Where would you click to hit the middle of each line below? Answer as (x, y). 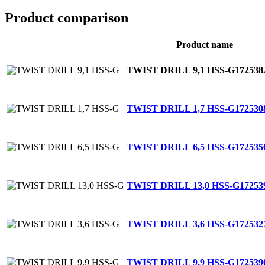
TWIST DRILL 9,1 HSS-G (181, 70)
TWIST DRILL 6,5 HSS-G (181, 147)
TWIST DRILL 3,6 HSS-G (181, 224)
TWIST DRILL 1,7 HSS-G (181, 108)
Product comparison (67, 17)
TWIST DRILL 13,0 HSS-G (183, 185)
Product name (204, 44)
